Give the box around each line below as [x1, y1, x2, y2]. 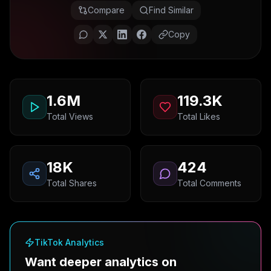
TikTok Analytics [34, 237, 104, 247]
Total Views [47, 111, 93, 122]
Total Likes [177, 111, 220, 122]
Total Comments [177, 178, 241, 188]
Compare [87, 5, 125, 15]
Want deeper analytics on [25, 255, 177, 269]
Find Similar [148, 5, 194, 15]
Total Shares [47, 178, 97, 188]
